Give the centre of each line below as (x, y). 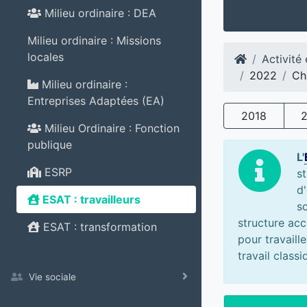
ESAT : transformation (98, 227)
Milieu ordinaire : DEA (99, 13)
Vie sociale (52, 277)
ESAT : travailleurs (90, 199)
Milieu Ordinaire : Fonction (110, 128)
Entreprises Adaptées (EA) (96, 101)
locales (46, 57)
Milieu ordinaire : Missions (94, 40)
